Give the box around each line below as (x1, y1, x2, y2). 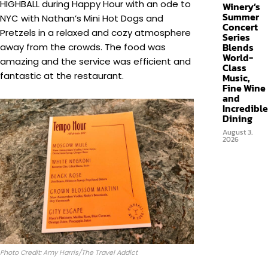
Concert (223, 20, 258, 34)
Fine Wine (223, 81, 266, 95)
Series (223, 30, 250, 44)
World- (223, 50, 253, 65)
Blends (223, 40, 254, 54)
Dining (223, 111, 252, 126)
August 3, (223, 127, 253, 138)
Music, (223, 71, 250, 85)
